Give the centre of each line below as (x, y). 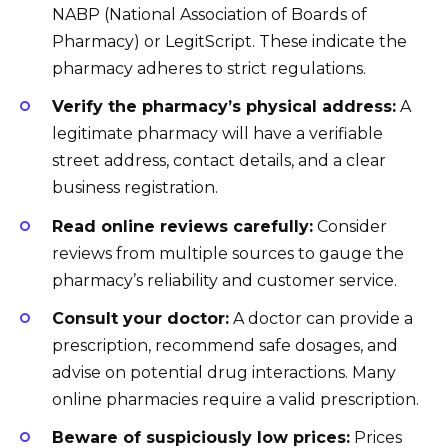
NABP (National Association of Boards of (209, 15)
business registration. (135, 188)
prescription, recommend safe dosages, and (225, 345)
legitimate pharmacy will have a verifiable (217, 134)
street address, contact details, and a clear (219, 161)
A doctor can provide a (321, 318)
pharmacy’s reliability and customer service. (224, 280)
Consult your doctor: (140, 318)
